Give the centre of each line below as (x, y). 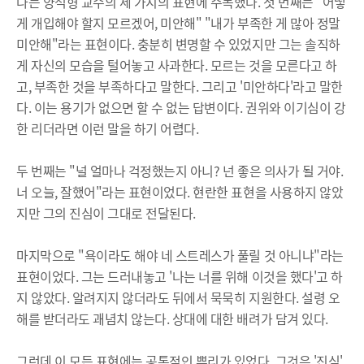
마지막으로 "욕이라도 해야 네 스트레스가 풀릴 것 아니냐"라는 (180, 255)
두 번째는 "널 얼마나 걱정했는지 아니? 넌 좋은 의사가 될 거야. (180, 170)
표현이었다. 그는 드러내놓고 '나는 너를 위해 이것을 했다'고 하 (180, 276)
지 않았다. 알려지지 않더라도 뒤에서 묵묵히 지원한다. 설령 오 (178, 297)
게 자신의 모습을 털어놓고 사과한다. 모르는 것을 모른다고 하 (177, 65)
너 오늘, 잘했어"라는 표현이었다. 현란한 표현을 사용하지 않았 (180, 191)
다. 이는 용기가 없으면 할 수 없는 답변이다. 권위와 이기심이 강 (181, 107)
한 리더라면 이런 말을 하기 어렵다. (108, 128)
